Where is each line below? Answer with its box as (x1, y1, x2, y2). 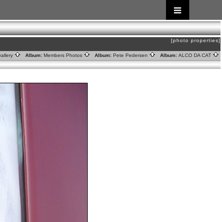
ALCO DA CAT (178, 53, 213, 58)
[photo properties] (171, 38, 221, 43)
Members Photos (44, 53, 84, 58)
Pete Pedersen (113, 53, 149, 58)
